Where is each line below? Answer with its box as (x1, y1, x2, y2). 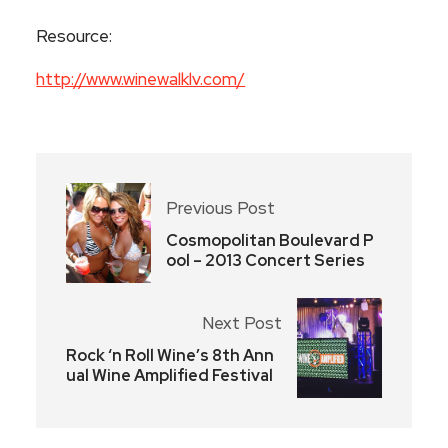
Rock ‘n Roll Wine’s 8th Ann (66, 345, 275, 367)
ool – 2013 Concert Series (166, 250, 366, 272)
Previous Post (166, 197, 276, 220)
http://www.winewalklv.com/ (36, 68, 246, 91)
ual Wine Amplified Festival (66, 365, 274, 387)
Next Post (201, 312, 282, 335)
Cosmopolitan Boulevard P (166, 230, 375, 252)
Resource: (36, 25, 113, 48)
